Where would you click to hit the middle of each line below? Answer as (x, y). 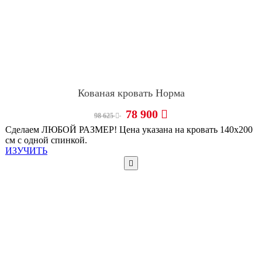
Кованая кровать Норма (131, 93)
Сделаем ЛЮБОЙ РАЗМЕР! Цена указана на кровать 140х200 (129, 130)
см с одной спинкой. (46, 140)
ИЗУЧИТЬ (26, 151)
